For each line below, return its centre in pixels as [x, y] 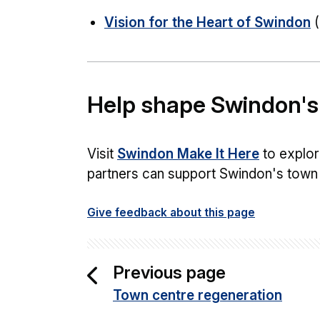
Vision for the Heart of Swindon [207, 22]
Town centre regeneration [197, 295]
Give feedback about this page [171, 212]
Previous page [169, 272]
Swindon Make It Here [188, 154]
